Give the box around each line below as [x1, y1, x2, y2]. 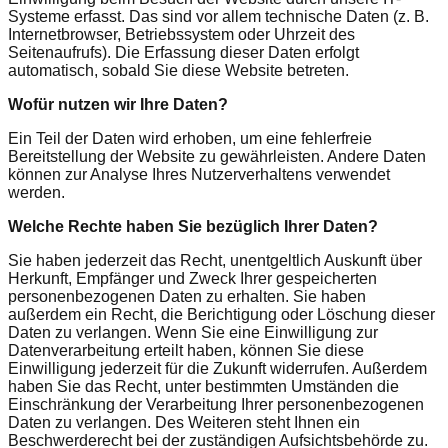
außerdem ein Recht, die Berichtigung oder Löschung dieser [8, 305, 435, 323]
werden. [8, 183, 65, 201]
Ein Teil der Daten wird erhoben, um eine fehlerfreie [8, 129, 372, 147]
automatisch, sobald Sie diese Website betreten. [8, 61, 349, 79]
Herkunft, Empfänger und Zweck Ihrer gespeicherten [8, 269, 377, 287]
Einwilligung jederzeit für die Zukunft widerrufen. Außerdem [8, 359, 427, 377]
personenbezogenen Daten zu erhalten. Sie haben [8, 287, 366, 305]
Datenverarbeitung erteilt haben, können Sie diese [8, 341, 364, 359]
